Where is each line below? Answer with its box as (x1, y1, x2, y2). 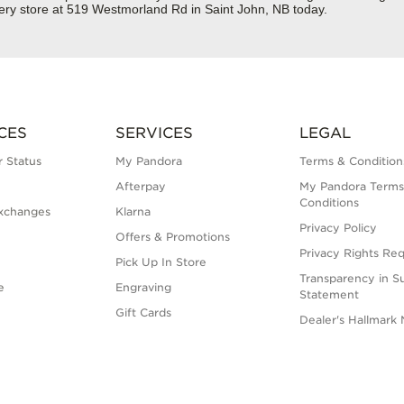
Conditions (299, 196, 360, 210)
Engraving (115, 280, 171, 295)
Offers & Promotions (115, 230, 230, 244)
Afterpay (115, 179, 166, 194)
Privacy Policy (299, 221, 378, 235)
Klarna (115, 205, 151, 219)
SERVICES (115, 124, 193, 142)
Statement (299, 288, 360, 302)
